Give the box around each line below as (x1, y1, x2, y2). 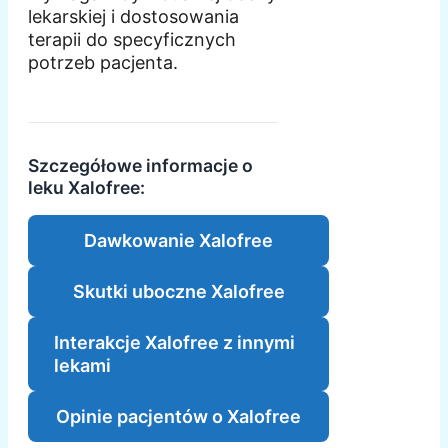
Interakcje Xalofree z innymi (54, 331, 295, 353)
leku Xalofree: (28, 176, 145, 198)
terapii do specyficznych (28, 28, 236, 50)
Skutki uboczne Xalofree (72, 280, 285, 302)
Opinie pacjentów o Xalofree (56, 405, 302, 427)
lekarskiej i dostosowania (28, 5, 239, 27)
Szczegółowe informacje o (28, 154, 253, 176)
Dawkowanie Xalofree (84, 229, 274, 251)
